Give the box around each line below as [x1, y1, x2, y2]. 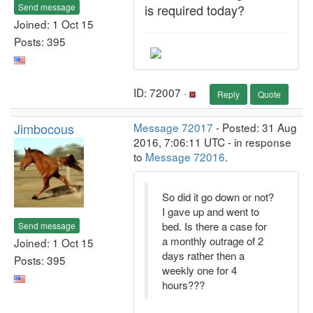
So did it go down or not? [162, 189, 274, 204]
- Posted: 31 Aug [213, 119, 297, 135]
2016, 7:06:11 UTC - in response [133, 134, 291, 150]
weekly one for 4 [162, 263, 237, 277]
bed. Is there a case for [162, 219, 267, 233]
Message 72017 [133, 119, 213, 135]
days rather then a [162, 248, 245, 263]
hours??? [162, 277, 205, 292]
